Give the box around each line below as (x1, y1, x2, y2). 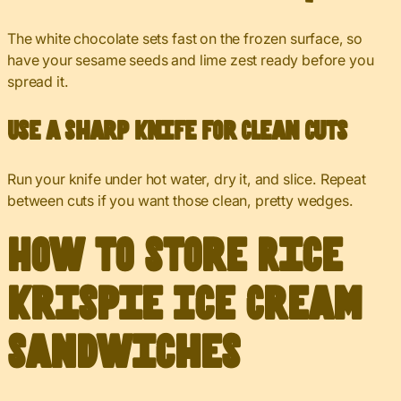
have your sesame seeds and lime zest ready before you (7, 50, 374, 69)
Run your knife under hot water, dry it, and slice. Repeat (7, 169, 366, 188)
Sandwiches (7, 334, 240, 373)
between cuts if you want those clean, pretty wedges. (7, 191, 354, 209)
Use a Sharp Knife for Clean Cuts (7, 120, 347, 143)
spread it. (7, 72, 69, 90)
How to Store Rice (7, 237, 342, 277)
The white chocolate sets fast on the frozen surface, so (7, 29, 363, 47)
